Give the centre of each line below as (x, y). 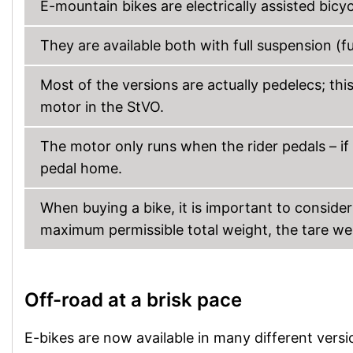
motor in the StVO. (102, 107)
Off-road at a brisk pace (133, 300)
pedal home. (81, 168)
